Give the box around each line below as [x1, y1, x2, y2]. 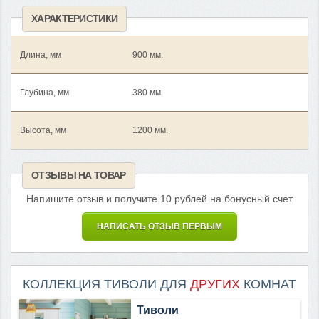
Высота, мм [20, 125, 66, 135]
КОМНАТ [240, 276, 296, 291]
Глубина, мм [20, 87, 69, 98]
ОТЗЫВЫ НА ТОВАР [31, 169, 126, 181]
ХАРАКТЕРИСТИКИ [31, 12, 118, 24]
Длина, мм [20, 49, 61, 60]
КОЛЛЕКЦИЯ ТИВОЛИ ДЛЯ [23, 276, 190, 291]
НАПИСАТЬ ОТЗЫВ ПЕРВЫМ [97, 221, 222, 231]
